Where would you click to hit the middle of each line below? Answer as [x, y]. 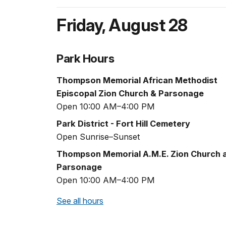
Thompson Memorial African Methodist [137, 80]
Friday [79, 25]
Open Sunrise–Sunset [98, 136]
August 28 [148, 25]
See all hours [80, 201]
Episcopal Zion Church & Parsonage [130, 93]
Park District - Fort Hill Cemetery [123, 123]
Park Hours [86, 59]
